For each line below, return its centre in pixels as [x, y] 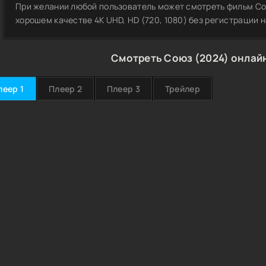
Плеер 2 [65, 89]
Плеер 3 [123, 89]
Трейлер [182, 89]
